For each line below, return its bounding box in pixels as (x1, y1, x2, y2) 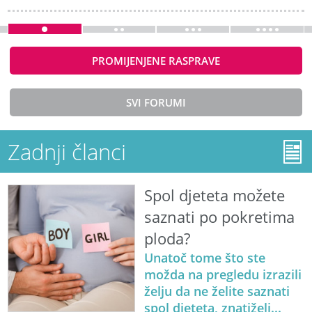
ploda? (143, 228, 190, 250)
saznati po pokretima (143, 206, 295, 228)
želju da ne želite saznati (143, 283, 290, 300)
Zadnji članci (8, 136, 127, 166)
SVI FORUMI (126, 95, 186, 109)
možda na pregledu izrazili (143, 266, 302, 283)
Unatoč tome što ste (143, 249, 265, 267)
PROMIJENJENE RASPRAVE (92, 53, 220, 68)
